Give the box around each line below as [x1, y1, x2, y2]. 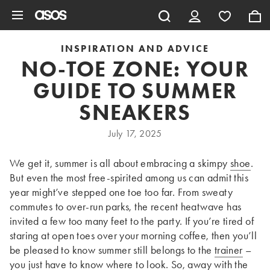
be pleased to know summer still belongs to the [10, 243, 215, 257]
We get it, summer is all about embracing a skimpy [10, 156, 230, 170]
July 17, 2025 [108, 127, 162, 140]
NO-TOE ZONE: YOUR [20, 55, 250, 83]
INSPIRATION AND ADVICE [60, 42, 210, 55]
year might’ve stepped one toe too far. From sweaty [10, 185, 233, 199]
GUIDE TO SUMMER [33, 77, 237, 105]
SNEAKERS [79, 99, 191, 127]
